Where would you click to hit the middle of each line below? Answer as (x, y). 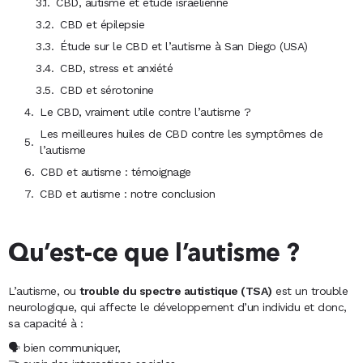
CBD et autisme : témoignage (116, 172)
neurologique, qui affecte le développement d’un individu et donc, (177, 307)
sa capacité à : (46, 324)
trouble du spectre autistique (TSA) (176, 291)
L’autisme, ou (44, 291)
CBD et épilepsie (102, 25)
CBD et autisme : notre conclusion (128, 194)
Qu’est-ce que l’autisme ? (154, 255)
